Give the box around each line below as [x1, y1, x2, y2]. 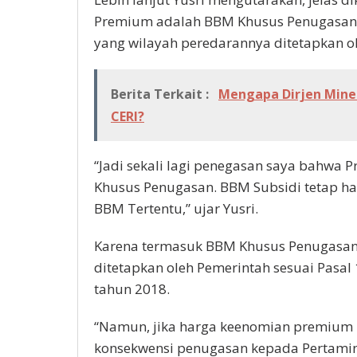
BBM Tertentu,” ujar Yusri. [94, 199, 258, 218]
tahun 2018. [94, 280, 170, 299]
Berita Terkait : [111, 85, 212, 104]
